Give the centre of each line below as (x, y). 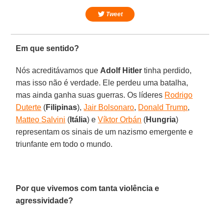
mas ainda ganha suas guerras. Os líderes (90, 95)
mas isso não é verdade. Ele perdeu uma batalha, (102, 82)
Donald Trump (163, 107)
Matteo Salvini (41, 119)
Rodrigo (179, 95)
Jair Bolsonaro (109, 107)
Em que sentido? (48, 48)
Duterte (29, 107)
